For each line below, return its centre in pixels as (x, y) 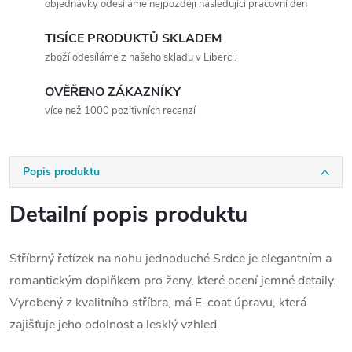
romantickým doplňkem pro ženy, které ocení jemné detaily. (173, 280)
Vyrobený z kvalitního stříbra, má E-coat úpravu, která (158, 302)
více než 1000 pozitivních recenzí (120, 111)
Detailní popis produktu (128, 214)
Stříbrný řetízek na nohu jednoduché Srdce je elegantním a (170, 258)
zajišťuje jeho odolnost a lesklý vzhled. (115, 324)
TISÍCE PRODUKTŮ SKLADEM (133, 38)
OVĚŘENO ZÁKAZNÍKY (113, 92)
